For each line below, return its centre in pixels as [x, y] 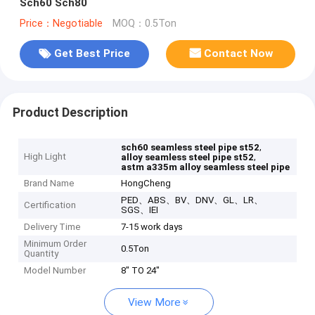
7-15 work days [152, 227]
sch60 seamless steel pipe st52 [191, 148]
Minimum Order [56, 244]
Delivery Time [53, 227]
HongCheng [146, 184]
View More [154, 303]
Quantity [41, 254]
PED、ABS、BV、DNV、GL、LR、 [192, 200]
